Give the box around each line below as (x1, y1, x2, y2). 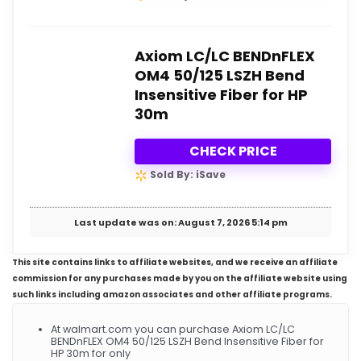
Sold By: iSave (147, 168, 226, 182)
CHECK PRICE (189, 142, 277, 161)
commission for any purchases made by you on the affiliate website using (12, 272, 347, 284)
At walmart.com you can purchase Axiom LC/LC (51, 322, 295, 336)
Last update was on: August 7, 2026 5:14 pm (73, 215, 288, 229)
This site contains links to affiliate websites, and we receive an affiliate (12, 255, 338, 268)
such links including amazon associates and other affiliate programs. (12, 288, 332, 301)
